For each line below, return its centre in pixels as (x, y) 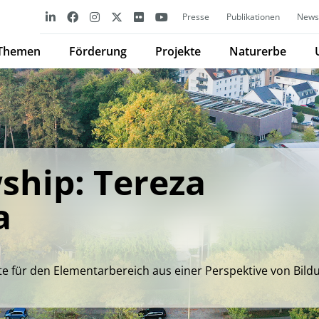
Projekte (178, 51)
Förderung (98, 51)
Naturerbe (258, 51)
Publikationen (253, 17)
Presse (196, 17)
